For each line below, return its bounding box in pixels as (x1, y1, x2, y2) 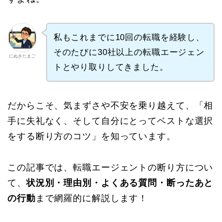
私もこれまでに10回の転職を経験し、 (53, 32, 205, 42)
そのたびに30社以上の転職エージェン (53, 47, 205, 57)
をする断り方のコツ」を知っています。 (7, 131, 176, 142)
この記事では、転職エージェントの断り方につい (7, 163, 214, 173)
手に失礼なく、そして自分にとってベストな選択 (7, 116, 214, 126)
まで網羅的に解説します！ (35, 193, 148, 204)
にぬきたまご (9, 53, 36, 58)
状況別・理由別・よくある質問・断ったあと (26, 178, 214, 188)
